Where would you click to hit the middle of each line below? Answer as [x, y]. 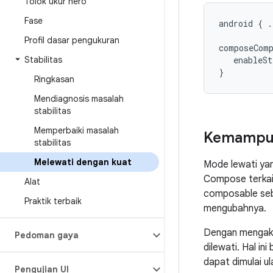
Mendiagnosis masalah [79, 99]
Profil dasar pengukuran [72, 40]
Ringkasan [54, 79]
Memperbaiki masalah [76, 130]
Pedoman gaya [47, 235]
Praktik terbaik [53, 201]
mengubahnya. [235, 208]
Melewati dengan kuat [83, 162]
